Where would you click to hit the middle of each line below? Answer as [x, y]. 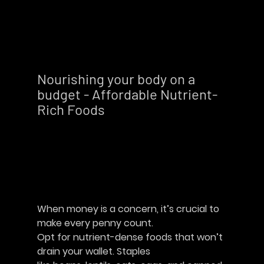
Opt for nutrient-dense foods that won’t [131, 237]
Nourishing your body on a [117, 79]
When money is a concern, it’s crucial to [129, 209]
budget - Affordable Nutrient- [127, 94]
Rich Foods [82, 109]
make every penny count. [95, 223]
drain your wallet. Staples [93, 251]
